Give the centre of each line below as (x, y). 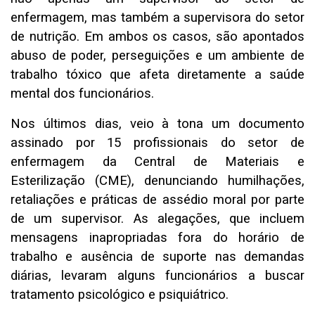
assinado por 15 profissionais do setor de (157, 143)
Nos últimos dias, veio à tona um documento (157, 124)
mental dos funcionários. (82, 94)
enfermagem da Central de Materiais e (157, 162)
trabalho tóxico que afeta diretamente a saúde (157, 75)
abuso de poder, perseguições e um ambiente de (157, 56)
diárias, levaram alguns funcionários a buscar (157, 276)
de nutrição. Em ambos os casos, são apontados (157, 37)
